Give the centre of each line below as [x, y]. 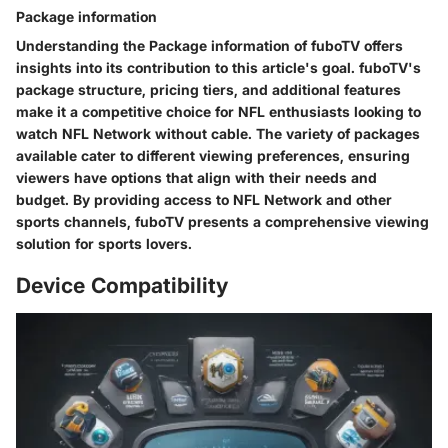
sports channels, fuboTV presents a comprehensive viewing [222, 222]
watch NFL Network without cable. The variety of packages [218, 134]
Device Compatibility [122, 286]
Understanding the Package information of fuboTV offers [209, 46]
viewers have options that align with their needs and [196, 178]
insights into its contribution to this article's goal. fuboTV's [218, 68]
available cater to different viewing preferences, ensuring [213, 156]
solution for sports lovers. [104, 244]
